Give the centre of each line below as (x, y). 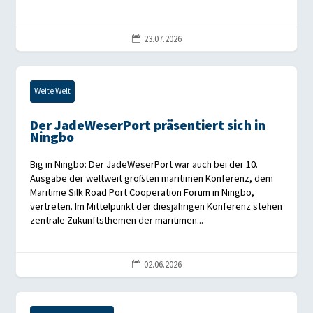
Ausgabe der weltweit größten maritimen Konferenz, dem (152, 179)
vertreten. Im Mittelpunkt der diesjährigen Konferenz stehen (156, 207)
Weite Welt (53, 92)
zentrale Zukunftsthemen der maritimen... (117, 221)
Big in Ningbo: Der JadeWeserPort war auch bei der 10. (144, 165)
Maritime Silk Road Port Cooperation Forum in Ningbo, (143, 193)
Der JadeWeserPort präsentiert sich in (148, 126)
